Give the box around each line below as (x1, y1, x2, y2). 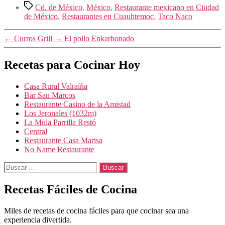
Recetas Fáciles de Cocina (4, 182, 137, 196)
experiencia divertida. (4, 215, 72, 224)
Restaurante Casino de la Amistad (24, 99, 131, 108)
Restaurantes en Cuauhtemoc (62, 12, 154, 21)
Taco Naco (158, 12, 192, 21)
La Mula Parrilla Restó (24, 118, 96, 127)
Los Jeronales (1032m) (24, 108, 96, 118)
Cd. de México (35, 3, 82, 12)
